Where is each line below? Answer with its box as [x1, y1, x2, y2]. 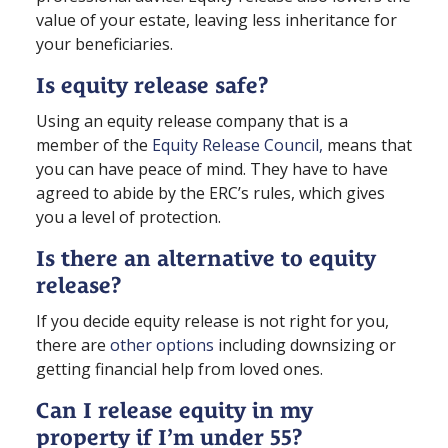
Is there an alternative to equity [36, 244, 376, 271]
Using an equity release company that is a [36, 109, 348, 132]
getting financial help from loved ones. [36, 357, 323, 380]
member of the [36, 133, 152, 156]
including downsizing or [214, 333, 396, 356]
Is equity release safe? [36, 71, 269, 98]
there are [36, 333, 110, 356]
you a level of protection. [36, 205, 221, 228]
